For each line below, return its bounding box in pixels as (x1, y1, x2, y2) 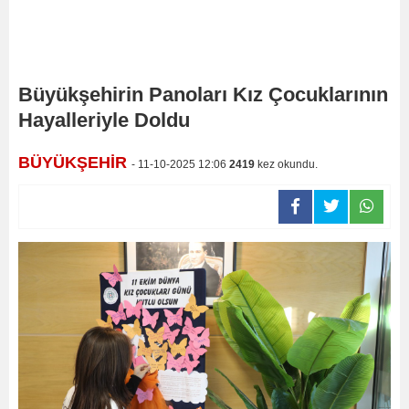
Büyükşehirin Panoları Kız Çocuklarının (18, 83, 388, 106)
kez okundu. (255, 158, 318, 171)
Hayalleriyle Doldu (18, 109, 190, 131)
